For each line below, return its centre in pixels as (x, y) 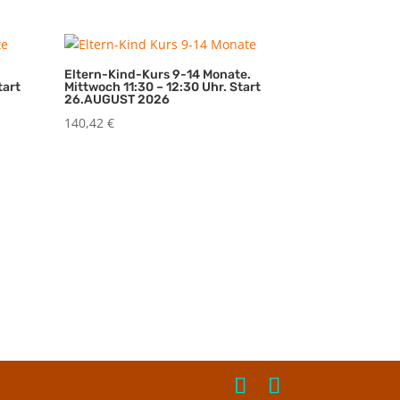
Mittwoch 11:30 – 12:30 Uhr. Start (163, 87)
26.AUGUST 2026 (117, 99)
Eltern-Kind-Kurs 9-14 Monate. (158, 74)
